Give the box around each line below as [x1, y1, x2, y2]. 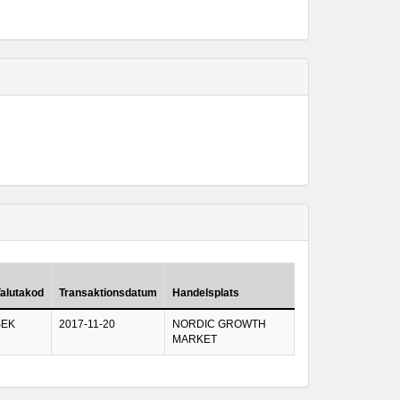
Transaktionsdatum [59, 287, 157, 299]
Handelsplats [172, 287, 239, 299]
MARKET [172, 333, 217, 346]
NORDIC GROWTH [172, 318, 266, 330]
